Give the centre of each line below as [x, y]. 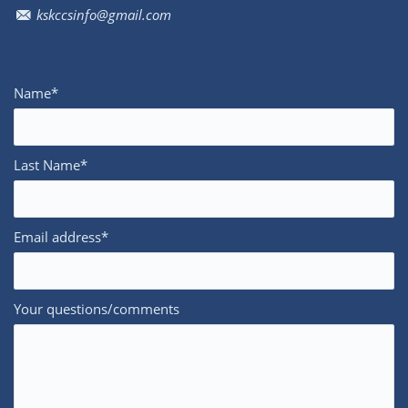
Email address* [61, 237]
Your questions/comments [97, 309]
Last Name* [51, 165]
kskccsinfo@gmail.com [102, 15]
